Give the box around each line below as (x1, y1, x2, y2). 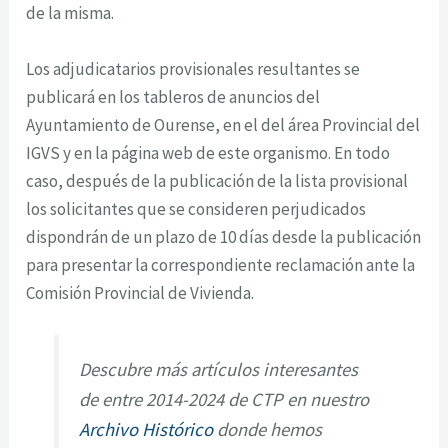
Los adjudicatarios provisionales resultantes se (26, 57, 361, 80)
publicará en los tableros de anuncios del (26, 85, 321, 108)
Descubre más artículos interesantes (79, 357, 359, 381)
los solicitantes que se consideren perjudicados (26, 197, 367, 220)
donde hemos (213, 417, 323, 441)
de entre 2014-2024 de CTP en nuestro (79, 387, 370, 411)
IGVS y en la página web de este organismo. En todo (26, 141, 391, 164)
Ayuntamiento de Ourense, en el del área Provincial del (26, 113, 421, 136)
